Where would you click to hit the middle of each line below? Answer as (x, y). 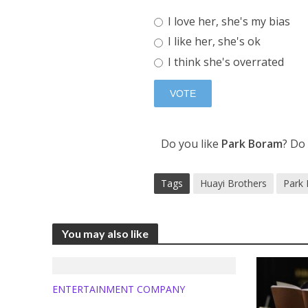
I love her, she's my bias (228, 21)
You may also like (105, 233)
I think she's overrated (225, 62)
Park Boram (252, 143)
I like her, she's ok (213, 42)
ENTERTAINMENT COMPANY (118, 289)
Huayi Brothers (234, 183)
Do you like (191, 143)
